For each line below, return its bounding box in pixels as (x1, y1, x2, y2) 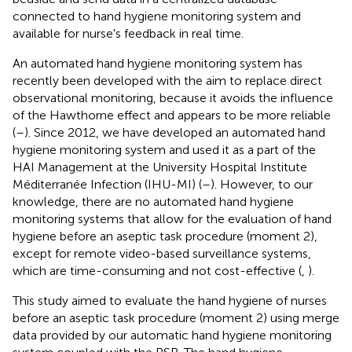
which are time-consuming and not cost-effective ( (13, 262, 302, 278)
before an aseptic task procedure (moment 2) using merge (13, 310, 339, 325)
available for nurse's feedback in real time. (13, 25, 244, 41)
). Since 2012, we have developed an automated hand (24, 124, 325, 140)
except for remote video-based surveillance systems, (13, 245, 311, 261)
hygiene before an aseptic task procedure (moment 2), (13, 228, 317, 244)
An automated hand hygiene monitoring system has (13, 55, 302, 71)
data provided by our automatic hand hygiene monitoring (13, 327, 332, 343)
